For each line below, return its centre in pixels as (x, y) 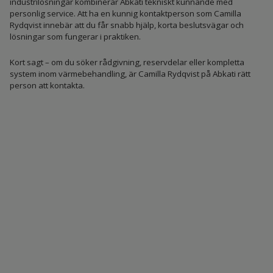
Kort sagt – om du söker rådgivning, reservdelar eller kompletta (127, 62)
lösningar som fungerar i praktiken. (75, 37)
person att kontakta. (47, 85)
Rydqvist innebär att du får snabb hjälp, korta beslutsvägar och (126, 25)
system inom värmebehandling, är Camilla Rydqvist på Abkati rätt (130, 73)
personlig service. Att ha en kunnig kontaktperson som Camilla (125, 14)
